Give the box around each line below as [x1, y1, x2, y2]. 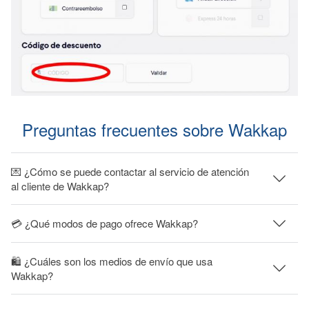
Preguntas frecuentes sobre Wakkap [22, 117, 287, 141]
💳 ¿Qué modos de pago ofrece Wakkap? [11, 216, 198, 231]
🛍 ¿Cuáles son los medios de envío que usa [11, 253, 212, 268]
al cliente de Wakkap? [11, 178, 109, 193]
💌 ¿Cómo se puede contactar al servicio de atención [11, 163, 249, 179]
